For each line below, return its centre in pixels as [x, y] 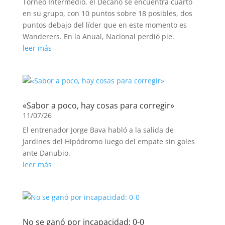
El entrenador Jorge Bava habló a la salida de [98, 130]
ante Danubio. [46, 153]
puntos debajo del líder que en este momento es [104, 25]
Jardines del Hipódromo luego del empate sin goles [108, 141]
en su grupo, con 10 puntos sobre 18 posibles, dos [107, 13]
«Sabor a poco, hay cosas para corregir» [98, 105]
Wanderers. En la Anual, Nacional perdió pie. [98, 36]
